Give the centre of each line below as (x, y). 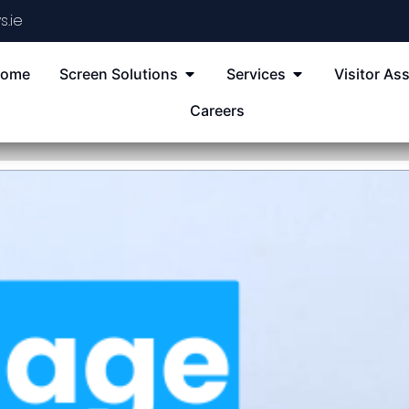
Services (256, 74)
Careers (218, 110)
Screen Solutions (118, 74)
